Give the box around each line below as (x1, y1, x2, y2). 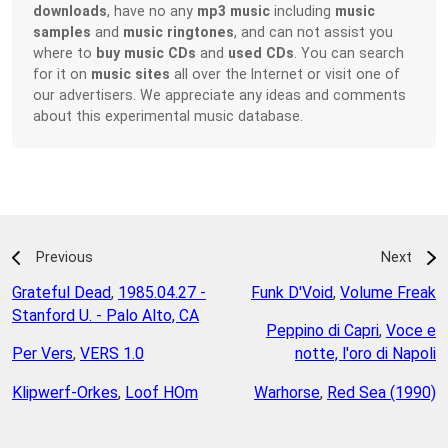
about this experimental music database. (33, 108, 304, 125)
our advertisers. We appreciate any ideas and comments (33, 87, 407, 104)
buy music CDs (96, 45, 197, 62)
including (270, 3, 336, 20)
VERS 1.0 (80, 344, 144, 364)
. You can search (294, 45, 405, 62)
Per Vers (12, 344, 73, 364)
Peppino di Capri (266, 321, 379, 341)
